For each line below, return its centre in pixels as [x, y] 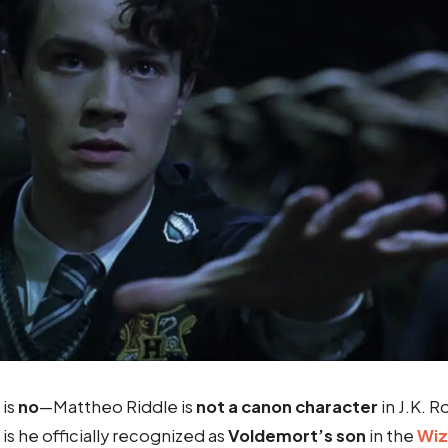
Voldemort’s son [297, 435]
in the [390, 435]
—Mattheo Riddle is [117, 406]
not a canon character [287, 406]
